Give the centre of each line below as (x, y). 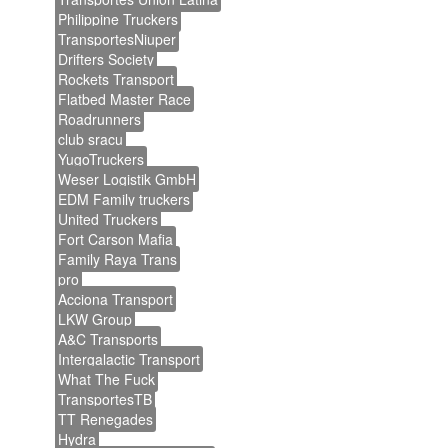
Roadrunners (99, 119)
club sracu (90, 139)
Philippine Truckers (118, 19)
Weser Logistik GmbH (127, 179)
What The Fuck (106, 379)
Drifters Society (106, 59)
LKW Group (95, 319)
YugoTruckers (101, 159)
